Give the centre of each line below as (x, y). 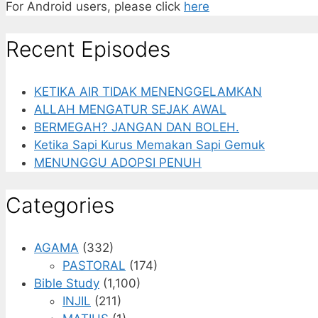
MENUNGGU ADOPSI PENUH (118, 162)
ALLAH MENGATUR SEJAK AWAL (130, 109)
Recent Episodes (88, 49)
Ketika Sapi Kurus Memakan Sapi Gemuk (149, 144)
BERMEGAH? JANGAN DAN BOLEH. (137, 127)
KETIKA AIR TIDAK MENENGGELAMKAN (148, 91)
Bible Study (67, 283)
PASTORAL (94, 265)
